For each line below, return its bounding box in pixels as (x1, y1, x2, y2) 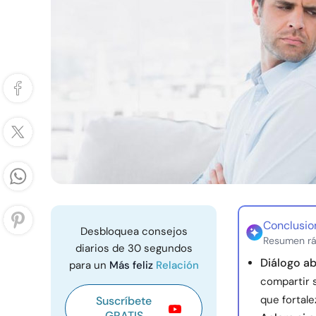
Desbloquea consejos (80, 224, 188, 238)
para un (68, 258, 109, 272)
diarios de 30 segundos (75, 241, 193, 255)
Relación (155, 258, 199, 272)
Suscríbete (96, 293, 152, 308)
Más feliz (109, 258, 156, 272)
